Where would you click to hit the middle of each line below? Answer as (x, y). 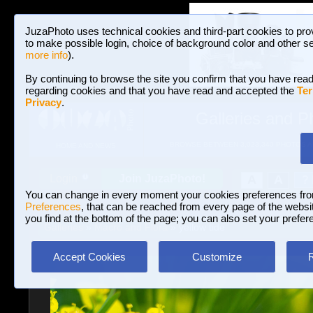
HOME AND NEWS (86, 146)
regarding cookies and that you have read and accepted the (161, 90)
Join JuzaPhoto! (162, 179)
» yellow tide (196, 227)
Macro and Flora (131, 227)
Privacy (43, 102)
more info (46, 55)
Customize (217, 257)
